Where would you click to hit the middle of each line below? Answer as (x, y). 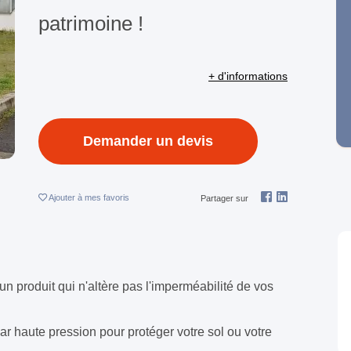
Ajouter (63, 198)
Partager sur (225, 199)
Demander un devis (148, 141)
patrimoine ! (91, 24)
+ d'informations (248, 76)
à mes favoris (103, 198)
